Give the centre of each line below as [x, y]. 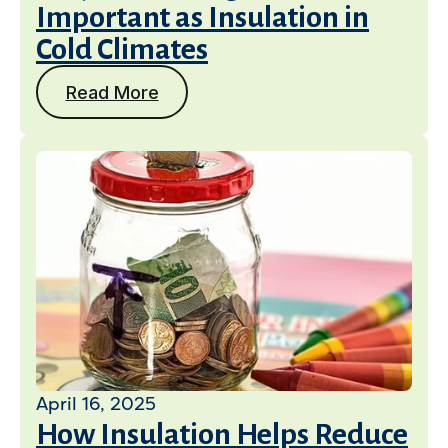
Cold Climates [122, 49]
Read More [112, 92]
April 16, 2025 [96, 404]
